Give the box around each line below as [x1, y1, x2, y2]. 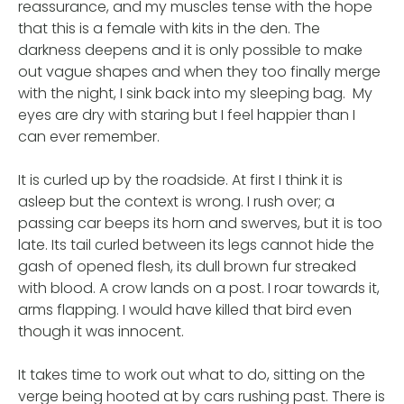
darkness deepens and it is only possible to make [18, 39, 363, 60]
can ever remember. [18, 125, 160, 147]
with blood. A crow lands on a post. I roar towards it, [18, 277, 380, 298]
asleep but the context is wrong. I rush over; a [18, 190, 335, 212]
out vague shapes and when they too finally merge [18, 60, 381, 82]
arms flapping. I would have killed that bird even [18, 298, 352, 320]
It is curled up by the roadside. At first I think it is [18, 169, 343, 190]
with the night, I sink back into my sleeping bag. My [18, 82, 372, 104]
